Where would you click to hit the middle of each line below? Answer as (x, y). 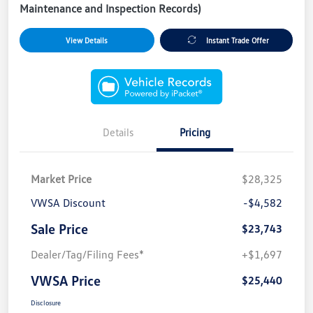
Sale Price (59, 228)
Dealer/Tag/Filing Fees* (87, 254)
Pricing (195, 132)
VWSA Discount (68, 202)
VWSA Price (66, 280)
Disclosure (46, 302)
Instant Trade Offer (238, 40)
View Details (87, 40)
